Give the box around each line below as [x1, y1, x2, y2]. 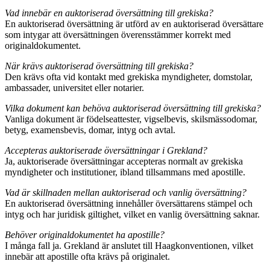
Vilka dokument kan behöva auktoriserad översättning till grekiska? [5, 103, 261, 114]
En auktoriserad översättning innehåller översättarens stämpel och [5, 198, 253, 209]
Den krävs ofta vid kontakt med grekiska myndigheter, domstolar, [5, 72, 253, 83]
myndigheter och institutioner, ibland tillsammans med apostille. [5, 167, 245, 178]
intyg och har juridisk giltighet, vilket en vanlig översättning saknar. [5, 209, 260, 220]
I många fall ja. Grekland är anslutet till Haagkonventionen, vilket [5, 240, 253, 251]
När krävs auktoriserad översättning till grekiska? [5, 61, 193, 72]
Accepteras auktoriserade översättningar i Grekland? [5, 145, 207, 156]
